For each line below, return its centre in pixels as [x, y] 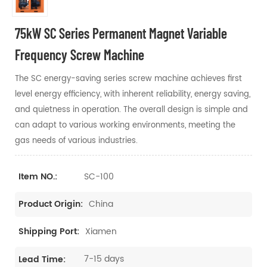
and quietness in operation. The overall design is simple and [131, 110]
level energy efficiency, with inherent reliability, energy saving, [133, 94]
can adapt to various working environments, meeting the [125, 125]
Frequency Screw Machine [80, 54]
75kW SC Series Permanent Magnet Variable [121, 33]
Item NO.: [38, 177]
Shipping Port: [49, 232]
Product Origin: [51, 204]
